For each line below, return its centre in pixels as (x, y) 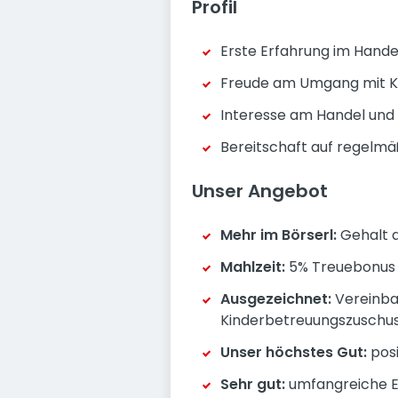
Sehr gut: (253, 384)
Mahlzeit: (253, 267)
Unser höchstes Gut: (294, 352)
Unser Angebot (260, 191)
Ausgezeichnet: (276, 299)
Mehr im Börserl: (279, 235)
